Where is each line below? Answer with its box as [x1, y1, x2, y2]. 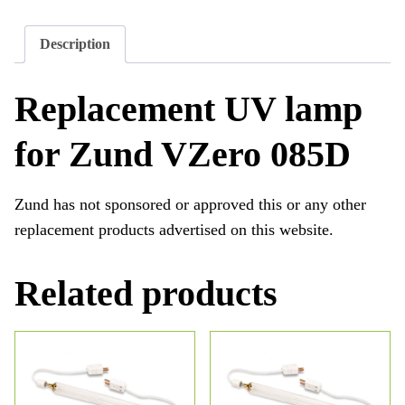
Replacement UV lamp [14, 88, 363, 129]
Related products [14, 272, 278, 314]
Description [40, 36, 110, 52]
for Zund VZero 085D [14, 133, 351, 174]
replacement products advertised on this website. [14, 220, 334, 239]
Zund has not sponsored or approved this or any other [14, 194, 366, 213]
